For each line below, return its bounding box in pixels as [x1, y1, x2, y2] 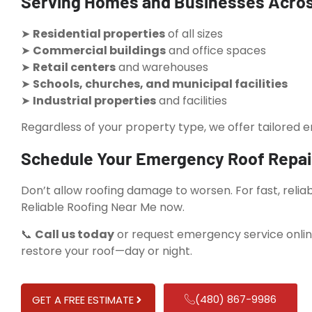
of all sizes [165, 25, 223, 42]
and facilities [156, 92, 227, 109]
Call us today [35, 226, 114, 242]
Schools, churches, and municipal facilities [33, 75, 288, 92]
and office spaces [166, 42, 266, 58]
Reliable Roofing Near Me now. [21, 199, 185, 216]
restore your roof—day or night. [21, 242, 192, 259]
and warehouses [116, 58, 208, 75]
